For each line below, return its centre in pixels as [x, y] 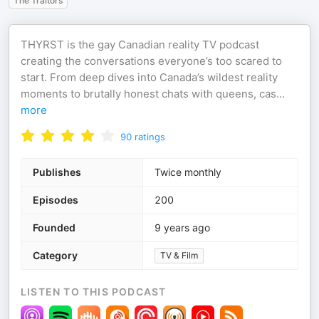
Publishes [57, 172]
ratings [150, 137]
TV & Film [179, 255]
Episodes [56, 200]
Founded [54, 228]
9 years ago [182, 228]
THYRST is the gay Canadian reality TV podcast [140, 45]
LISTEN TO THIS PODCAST [94, 292]
